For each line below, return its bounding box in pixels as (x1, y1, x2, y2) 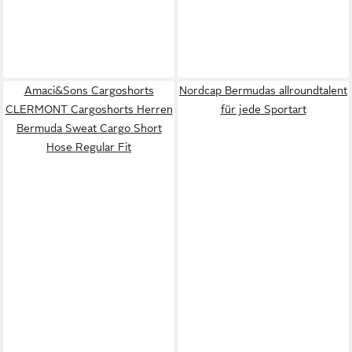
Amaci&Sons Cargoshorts (24, 83, 154, 97)
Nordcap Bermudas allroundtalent (179, 83, 347, 97)
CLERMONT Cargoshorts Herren (5, 102, 173, 115)
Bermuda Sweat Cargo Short (16, 121, 162, 134)
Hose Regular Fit (46, 140, 131, 153)
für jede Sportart (220, 102, 306, 115)
